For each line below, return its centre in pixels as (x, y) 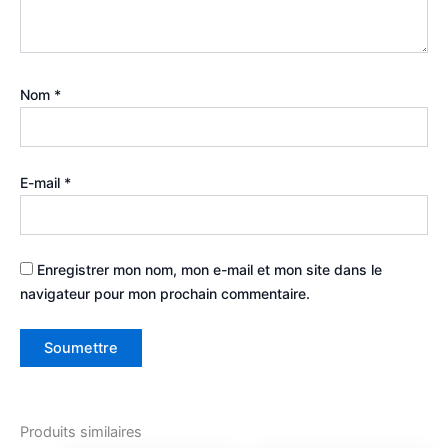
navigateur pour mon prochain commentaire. (165, 293)
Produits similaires (81, 431)
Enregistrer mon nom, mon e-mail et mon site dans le (209, 269)
